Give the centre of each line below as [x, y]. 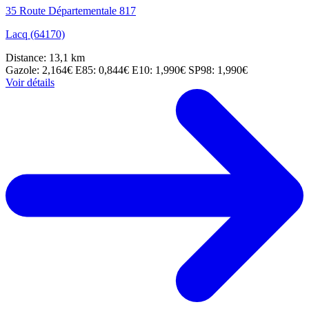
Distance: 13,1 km [45, 58]
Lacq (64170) [35, 34]
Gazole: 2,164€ [40, 70]
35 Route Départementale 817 [71, 11]
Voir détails [30, 83]
